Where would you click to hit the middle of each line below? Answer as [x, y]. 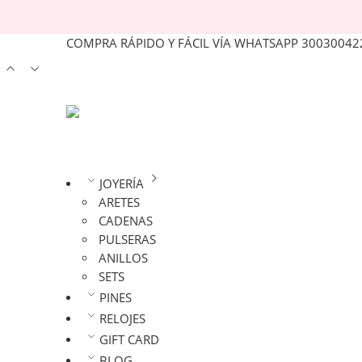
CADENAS [126, 221]
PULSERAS [128, 240]
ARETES [120, 203]
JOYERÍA [121, 184]
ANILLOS [124, 259]
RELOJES [122, 319]
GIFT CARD [129, 340]
